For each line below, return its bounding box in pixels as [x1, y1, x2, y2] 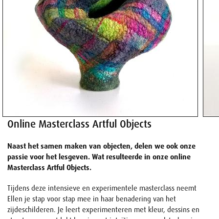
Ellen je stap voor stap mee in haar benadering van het [7, 194, 176, 204]
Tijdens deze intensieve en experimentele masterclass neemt [7, 183, 197, 194]
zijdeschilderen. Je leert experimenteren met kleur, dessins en [7, 205, 199, 215]
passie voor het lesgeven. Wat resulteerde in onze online [7, 152, 191, 162]
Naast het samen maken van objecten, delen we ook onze [7, 141, 196, 152]
